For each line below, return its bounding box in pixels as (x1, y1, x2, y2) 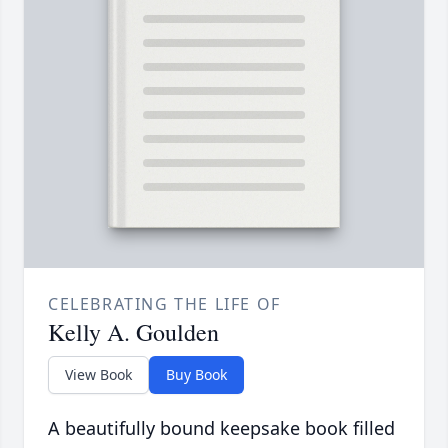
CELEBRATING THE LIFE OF (48, 293, 281, 316)
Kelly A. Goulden (48, 316, 219, 349)
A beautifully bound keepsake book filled (48, 416, 395, 441)
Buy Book (166, 365, 227, 385)
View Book (65, 365, 132, 385)
